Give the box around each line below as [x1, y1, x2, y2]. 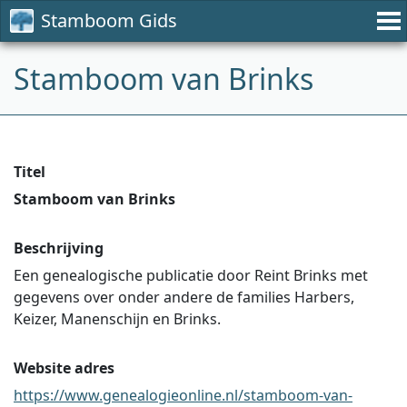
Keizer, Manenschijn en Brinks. [14, 309, 221, 329]
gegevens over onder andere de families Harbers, [14, 287, 354, 307]
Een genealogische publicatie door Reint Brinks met [14, 265, 368, 285]
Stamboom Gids [41, 8, 177, 33]
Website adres [14, 358, 114, 378]
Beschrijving [14, 238, 104, 258]
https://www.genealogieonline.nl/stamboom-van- [14, 385, 352, 405]
